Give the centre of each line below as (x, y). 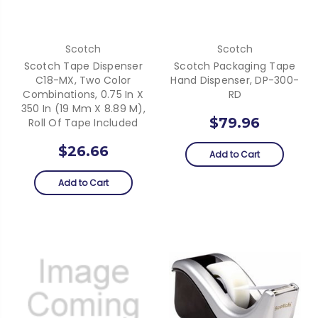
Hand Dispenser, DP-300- (235, 80)
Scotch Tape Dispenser (83, 66)
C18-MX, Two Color (83, 80)
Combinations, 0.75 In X (83, 94)
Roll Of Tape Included (83, 122)
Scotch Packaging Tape (235, 66)
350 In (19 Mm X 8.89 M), (83, 108)
